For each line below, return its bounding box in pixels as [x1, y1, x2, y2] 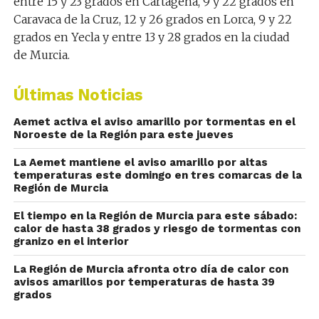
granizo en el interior [13, 235, 129, 248]
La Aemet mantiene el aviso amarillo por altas [13, 156, 268, 169]
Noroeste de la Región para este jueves [13, 128, 234, 141]
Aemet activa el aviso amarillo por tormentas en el [13, 115, 296, 128]
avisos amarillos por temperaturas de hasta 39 [13, 276, 275, 288]
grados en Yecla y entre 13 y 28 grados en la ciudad [13, 30, 290, 44]
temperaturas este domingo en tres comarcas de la [13, 169, 302, 182]
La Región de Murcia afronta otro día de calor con [13, 263, 288, 276]
